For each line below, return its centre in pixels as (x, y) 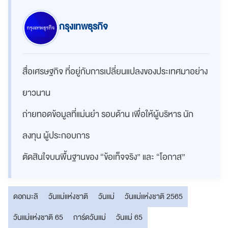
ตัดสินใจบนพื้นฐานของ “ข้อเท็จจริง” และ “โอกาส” (104, 157)
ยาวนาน (36, 93)
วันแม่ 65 (129, 218)
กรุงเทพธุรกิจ (83, 27)
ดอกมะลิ (26, 197)
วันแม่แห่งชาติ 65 (38, 218)
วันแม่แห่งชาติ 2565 (154, 197)
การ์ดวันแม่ (90, 218)
